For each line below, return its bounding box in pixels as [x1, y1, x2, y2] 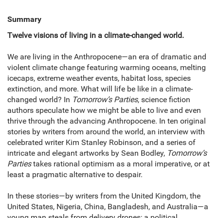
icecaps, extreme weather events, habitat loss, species [7, 73, 191, 83]
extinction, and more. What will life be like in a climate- [7, 84, 193, 94]
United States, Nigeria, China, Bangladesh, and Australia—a [7, 202, 208, 212]
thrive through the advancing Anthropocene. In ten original [7, 116, 206, 126]
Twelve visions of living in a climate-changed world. [7, 31, 184, 40]
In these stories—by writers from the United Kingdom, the [7, 191, 200, 201]
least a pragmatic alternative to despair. [7, 170, 143, 180]
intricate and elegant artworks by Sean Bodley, [7, 148, 167, 158]
